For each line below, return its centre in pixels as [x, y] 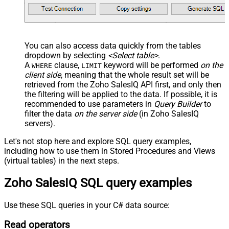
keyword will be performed [151, 65]
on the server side [106, 113]
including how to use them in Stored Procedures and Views [110, 151]
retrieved [40, 84]
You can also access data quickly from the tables [113, 45]
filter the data [49, 113]
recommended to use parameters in [89, 104]
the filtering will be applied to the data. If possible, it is [121, 94]
